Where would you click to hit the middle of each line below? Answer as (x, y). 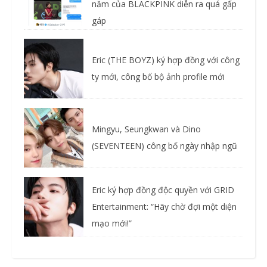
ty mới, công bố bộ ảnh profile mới (158, 76)
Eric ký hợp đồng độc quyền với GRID (163, 190)
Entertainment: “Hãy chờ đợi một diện (164, 206)
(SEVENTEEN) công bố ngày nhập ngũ (164, 145)
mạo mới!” (112, 223)
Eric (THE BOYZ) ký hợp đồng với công (166, 60)
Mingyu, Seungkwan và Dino (146, 129)
